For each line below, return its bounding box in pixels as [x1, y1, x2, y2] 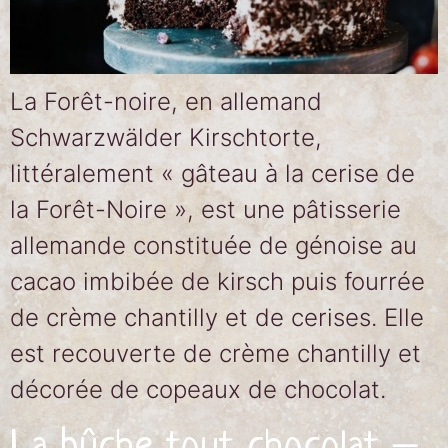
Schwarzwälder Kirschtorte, [10, 123, 322, 152]
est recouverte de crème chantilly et [10, 339, 421, 368]
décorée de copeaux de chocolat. [10, 375, 386, 404]
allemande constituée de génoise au [10, 231, 417, 260]
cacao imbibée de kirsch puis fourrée [10, 267, 425, 296]
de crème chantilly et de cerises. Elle [10, 303, 424, 332]
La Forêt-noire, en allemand [10, 87, 322, 116]
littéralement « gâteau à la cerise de [10, 159, 415, 188]
